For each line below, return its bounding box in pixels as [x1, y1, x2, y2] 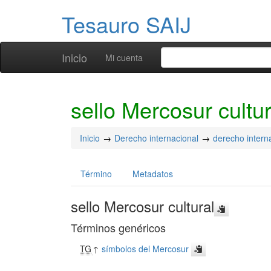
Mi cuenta [105, 51, 143, 64]
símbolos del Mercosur [102, 243, 189, 255]
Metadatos [132, 168, 173, 180]
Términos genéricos [71, 220, 166, 235]
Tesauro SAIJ [62, 8, 191, 39]
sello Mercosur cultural [71, 195, 214, 217]
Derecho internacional [114, 132, 198, 144]
